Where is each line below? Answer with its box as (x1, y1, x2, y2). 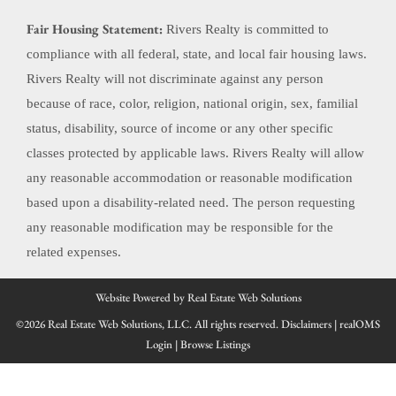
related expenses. (27, 245, 121, 260)
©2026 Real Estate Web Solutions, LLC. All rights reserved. (16, 316, 281, 332)
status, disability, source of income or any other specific (27, 121, 333, 136)
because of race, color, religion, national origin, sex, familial (27, 96, 358, 111)
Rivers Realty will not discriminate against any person (27, 72, 324, 87)
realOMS (339, 316, 380, 332)
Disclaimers (281, 316, 331, 332)
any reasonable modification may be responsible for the (27, 220, 333, 235)
